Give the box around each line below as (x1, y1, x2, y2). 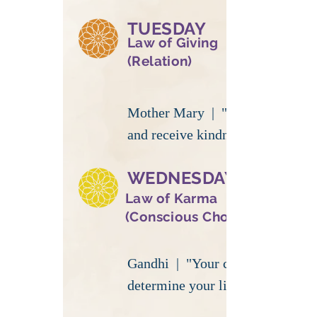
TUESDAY (127, 18, 207, 39)
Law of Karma (125, 190, 218, 206)
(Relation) (127, 53, 192, 69)
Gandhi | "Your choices (127, 255, 266, 271)
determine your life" (127, 277, 244, 293)
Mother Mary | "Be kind (127, 105, 272, 120)
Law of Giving (127, 35, 218, 50)
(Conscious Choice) (125, 209, 253, 224)
